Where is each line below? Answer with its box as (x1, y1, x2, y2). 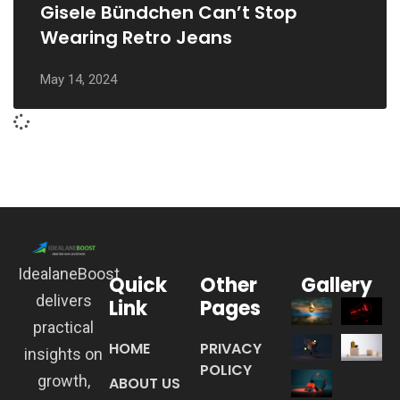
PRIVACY (200, 338, 262, 359)
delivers (35, 291, 92, 310)
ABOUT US (109, 373, 180, 394)
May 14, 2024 (40, 71, 117, 87)
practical (33, 318, 94, 337)
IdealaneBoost (18, 264, 120, 283)
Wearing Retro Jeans (40, 25, 232, 50)
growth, (37, 371, 90, 390)
